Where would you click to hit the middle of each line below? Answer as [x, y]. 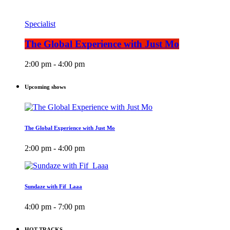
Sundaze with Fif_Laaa [53, 186]
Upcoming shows [45, 87]
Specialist [40, 24]
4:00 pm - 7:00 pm [55, 206]
